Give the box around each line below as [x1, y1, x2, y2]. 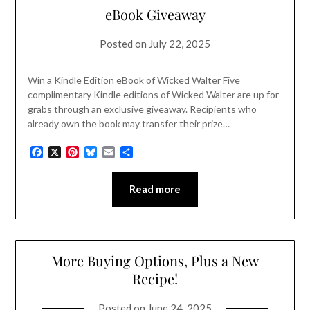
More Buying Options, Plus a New [51, 250, 259, 270]
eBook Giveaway [104, 4, 206, 24]
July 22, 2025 [149, 37, 210, 50]
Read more [129, 183, 181, 196]
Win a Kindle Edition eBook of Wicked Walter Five [27, 73, 240, 86]
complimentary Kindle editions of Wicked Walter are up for [27, 88, 279, 100]
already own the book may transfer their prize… [27, 117, 230, 129]
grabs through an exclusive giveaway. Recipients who [27, 102, 257, 115]
